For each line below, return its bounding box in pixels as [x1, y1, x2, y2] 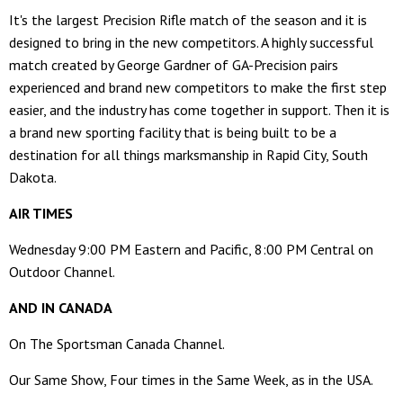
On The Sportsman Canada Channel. [9, 335, 225, 354]
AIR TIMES [9, 204, 73, 223]
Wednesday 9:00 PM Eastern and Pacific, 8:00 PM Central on [9, 240, 373, 259]
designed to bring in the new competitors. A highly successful [9, 33, 373, 52]
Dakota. [9, 168, 57, 187]
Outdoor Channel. [9, 263, 115, 282]
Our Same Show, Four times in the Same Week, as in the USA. [9, 371, 373, 390]
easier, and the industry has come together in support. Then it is [9, 101, 390, 120]
